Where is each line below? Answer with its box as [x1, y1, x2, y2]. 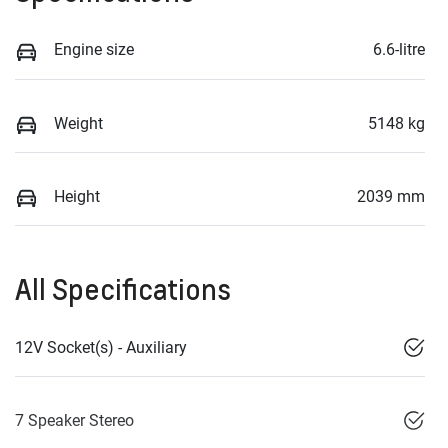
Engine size [54, 40, 134, 60]
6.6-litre [373, 40, 425, 60]
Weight [54, 113, 103, 133]
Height [54, 186, 100, 206]
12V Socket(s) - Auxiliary [15, 338, 187, 358]
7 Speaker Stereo [15, 411, 134, 431]
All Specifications [15, 271, 231, 308]
